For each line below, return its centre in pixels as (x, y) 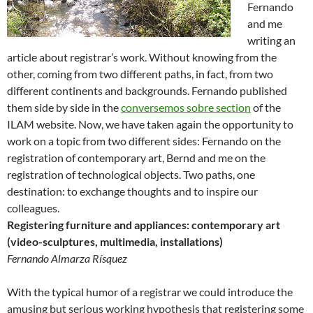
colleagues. (33, 208)
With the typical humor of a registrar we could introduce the (150, 291)
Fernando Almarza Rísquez (67, 258)
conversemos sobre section (186, 107)
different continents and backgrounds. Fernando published (147, 90)
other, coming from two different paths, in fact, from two (140, 73)
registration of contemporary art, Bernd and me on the (136, 157)
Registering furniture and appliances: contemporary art (144, 224)
